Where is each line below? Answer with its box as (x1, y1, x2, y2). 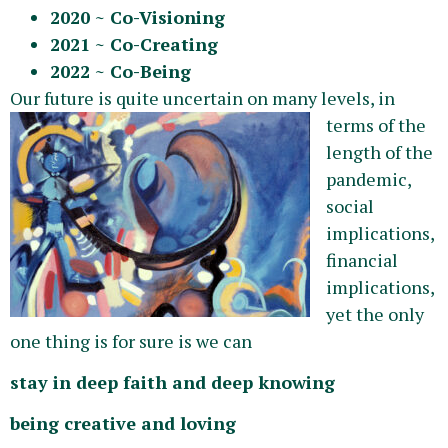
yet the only (326, 301, 424, 326)
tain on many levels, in (210, 85, 395, 110)
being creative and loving (10, 411, 236, 436)
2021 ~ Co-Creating (50, 31, 218, 56)
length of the (326, 139, 433, 164)
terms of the (326, 112, 426, 137)
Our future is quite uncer (10, 85, 210, 110)
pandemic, (326, 166, 411, 191)
